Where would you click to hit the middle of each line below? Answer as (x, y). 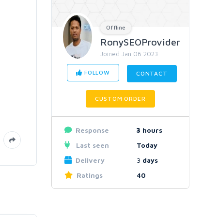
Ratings (89, 175)
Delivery (90, 160)
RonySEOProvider (140, 42)
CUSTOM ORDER (120, 99)
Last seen (91, 145)
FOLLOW (96, 72)
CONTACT (152, 73)
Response (92, 130)
